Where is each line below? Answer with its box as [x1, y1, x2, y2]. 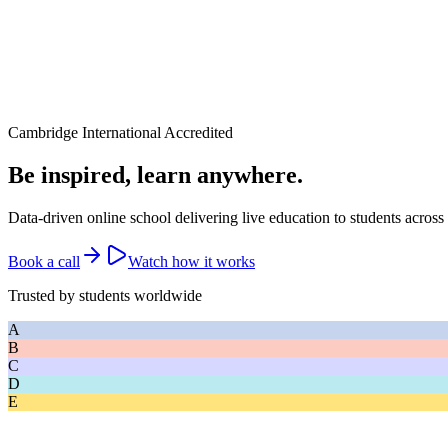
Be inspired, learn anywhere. [8, 161, 303, 188]
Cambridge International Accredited [8, 124, 233, 141]
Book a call [8, 252, 80, 270]
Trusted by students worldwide [8, 286, 202, 304]
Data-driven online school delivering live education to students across [8, 208, 444, 226]
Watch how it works [128, 252, 255, 270]
